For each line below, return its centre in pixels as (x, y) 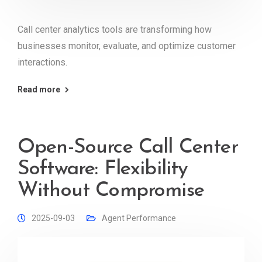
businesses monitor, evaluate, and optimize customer (127, 46)
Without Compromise (111, 191)
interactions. (42, 63)
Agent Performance (139, 218)
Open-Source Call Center (128, 148)
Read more (39, 90)
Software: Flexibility (103, 170)
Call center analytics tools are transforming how (115, 30)
